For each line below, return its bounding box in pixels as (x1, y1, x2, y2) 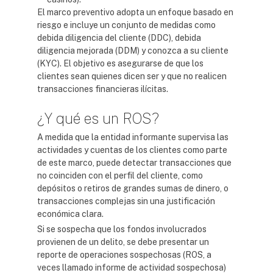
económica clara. (37, 209, 104, 219)
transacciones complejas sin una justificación (37, 196, 215, 206)
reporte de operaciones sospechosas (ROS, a (37, 250, 211, 260)
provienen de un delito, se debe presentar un (37, 237, 209, 247)
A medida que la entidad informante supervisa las (37, 132, 229, 142)
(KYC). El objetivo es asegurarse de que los (37, 58, 204, 68)
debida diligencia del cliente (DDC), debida (37, 33, 201, 43)
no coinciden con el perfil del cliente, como (37, 171, 203, 180)
